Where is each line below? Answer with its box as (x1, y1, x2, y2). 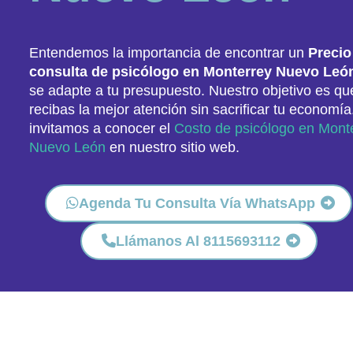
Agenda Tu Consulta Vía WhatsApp (79, 195, 315, 211)
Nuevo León (29, 139, 106, 155)
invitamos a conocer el (29, 121, 174, 136)
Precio (308, 45, 351, 61)
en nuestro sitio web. (106, 139, 240, 155)
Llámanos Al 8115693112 (115, 233, 281, 249)
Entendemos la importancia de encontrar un (29, 45, 308, 61)
